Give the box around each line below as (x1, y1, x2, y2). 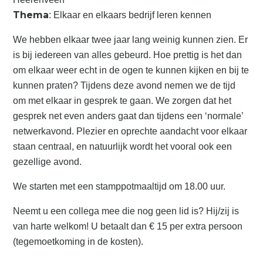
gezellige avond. (13, 157, 82, 167)
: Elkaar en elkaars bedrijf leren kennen (49, 10, 212, 20)
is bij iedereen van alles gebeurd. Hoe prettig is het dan (13, 50, 242, 60)
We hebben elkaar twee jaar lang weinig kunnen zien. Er (13, 35, 248, 45)
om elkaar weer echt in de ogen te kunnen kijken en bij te (13, 65, 249, 75)
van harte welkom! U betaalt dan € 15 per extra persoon (13, 221, 243, 231)
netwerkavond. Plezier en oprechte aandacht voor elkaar (13, 126, 248, 136)
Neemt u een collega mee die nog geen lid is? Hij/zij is (13, 206, 240, 216)
